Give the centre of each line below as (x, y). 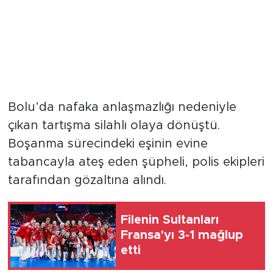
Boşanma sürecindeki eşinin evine (108, 144)
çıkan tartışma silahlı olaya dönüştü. (114, 125)
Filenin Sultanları (170, 220)
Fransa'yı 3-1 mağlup (182, 236)
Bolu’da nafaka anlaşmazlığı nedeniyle (122, 107)
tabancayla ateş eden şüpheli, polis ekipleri (136, 162)
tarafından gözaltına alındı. (87, 180)
